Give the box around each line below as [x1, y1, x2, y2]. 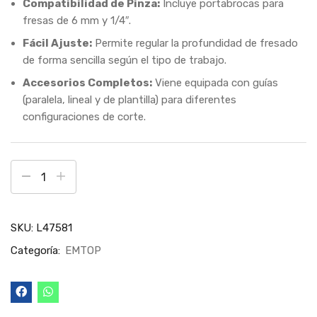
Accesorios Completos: [23, 76, 152, 89]
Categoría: [11, 244, 63, 257]
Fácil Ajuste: [23, 37, 92, 50]
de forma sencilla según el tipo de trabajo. [23, 54, 226, 67]
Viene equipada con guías [152, 76, 278, 89]
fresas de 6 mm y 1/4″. [23, 14, 131, 27]
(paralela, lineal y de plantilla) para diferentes [23, 93, 236, 106]
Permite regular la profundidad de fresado [92, 37, 298, 50]
